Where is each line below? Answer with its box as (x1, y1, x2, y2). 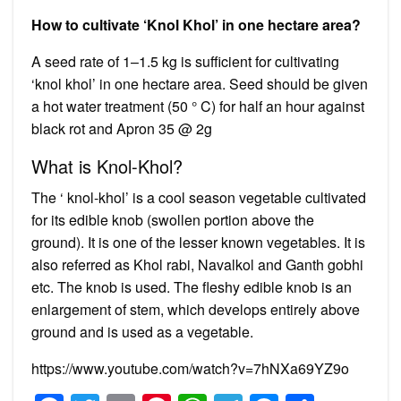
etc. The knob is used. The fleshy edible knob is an (31, 276, 352, 297)
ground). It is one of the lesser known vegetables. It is (31, 231, 365, 252)
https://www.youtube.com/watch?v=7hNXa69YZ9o (31, 357, 349, 379)
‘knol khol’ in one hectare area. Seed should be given (31, 73, 368, 94)
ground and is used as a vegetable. (31, 320, 253, 342)
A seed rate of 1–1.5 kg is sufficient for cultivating (31, 50, 339, 72)
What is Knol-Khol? (31, 152, 183, 179)
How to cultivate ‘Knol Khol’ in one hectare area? (31, 13, 361, 35)
